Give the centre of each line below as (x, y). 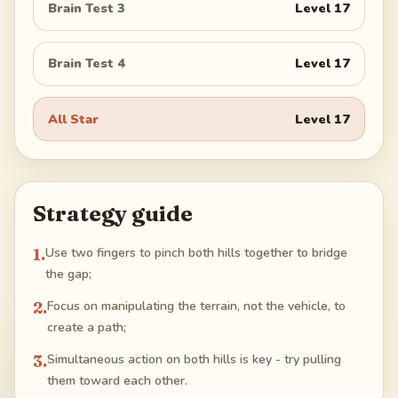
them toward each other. (117, 381)
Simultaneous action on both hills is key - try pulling (194, 360)
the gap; (68, 275)
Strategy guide (113, 214)
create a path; (87, 328)
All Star (73, 119)
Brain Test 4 (87, 64)
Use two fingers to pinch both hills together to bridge (196, 253)
